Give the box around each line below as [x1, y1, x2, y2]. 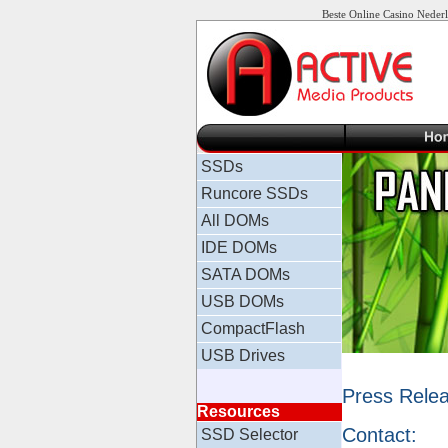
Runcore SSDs [201, 185, 308, 202]
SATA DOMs [201, 266, 290, 283]
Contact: [342, 424, 417, 446]
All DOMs [201, 212, 269, 229]
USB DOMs [201, 293, 284, 310]
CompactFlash [201, 320, 305, 337]
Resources [197, 403, 280, 420]
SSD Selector [201, 426, 298, 443]
